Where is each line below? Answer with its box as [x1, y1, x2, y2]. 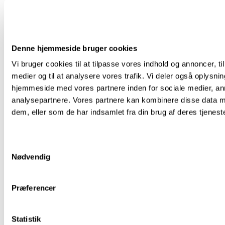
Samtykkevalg [4, 142, 52, 151]
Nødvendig [12, 152, 50, 161]
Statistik [12, 214, 41, 223]
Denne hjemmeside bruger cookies [12, 44, 137, 52]
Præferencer [12, 183, 56, 192]
